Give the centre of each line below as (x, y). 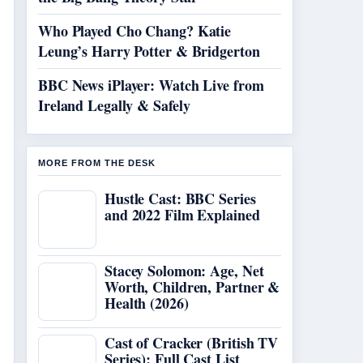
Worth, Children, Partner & (192, 287)
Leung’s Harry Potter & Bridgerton (149, 51)
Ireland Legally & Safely (114, 105)
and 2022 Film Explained (182, 215)
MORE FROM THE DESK (97, 163)
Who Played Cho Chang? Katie (135, 31)
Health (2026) (147, 303)
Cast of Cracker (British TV (192, 343)
